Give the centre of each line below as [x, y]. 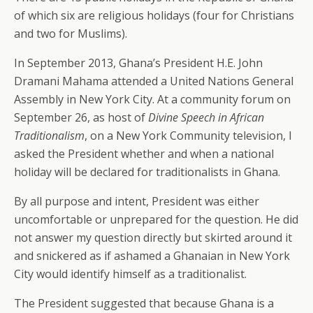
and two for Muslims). [71, 34]
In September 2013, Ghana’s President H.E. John [138, 63]
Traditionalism [49, 136]
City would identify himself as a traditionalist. [130, 274]
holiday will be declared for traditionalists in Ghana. [147, 172]
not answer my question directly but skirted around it [153, 238]
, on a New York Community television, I [188, 136]
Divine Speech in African [206, 117]
